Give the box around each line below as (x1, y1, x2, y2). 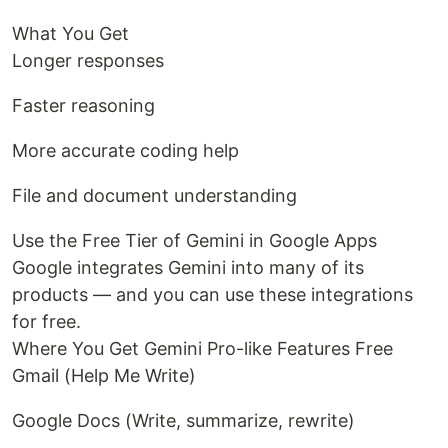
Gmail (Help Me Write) (12, 365, 196, 387)
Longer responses (12, 50, 164, 72)
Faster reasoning (12, 95, 155, 117)
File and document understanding (12, 185, 297, 207)
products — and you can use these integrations (12, 284, 413, 306)
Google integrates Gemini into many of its (12, 257, 364, 279)
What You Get (12, 23, 129, 45)
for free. (12, 311, 81, 333)
